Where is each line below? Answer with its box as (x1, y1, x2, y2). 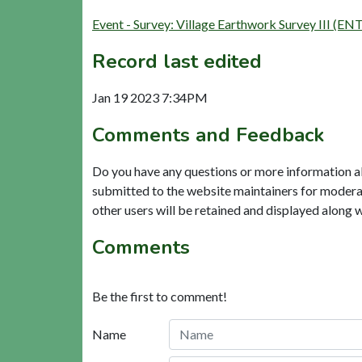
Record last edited (92, 48, 262, 74)
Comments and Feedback (92, 121, 324, 148)
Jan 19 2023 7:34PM (92, 89, 208, 105)
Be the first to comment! (92, 288, 227, 304)
